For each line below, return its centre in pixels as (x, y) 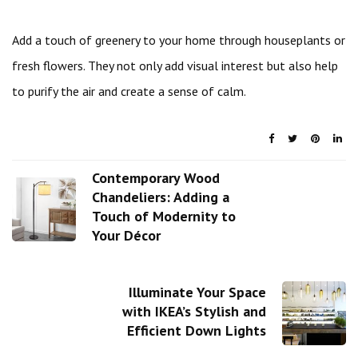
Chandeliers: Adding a (161, 197)
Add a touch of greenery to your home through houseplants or (179, 40)
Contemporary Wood (156, 178)
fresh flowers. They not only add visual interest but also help (175, 66)
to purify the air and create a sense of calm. (129, 91)
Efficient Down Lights (197, 330)
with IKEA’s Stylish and (194, 311)
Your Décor (126, 235)
